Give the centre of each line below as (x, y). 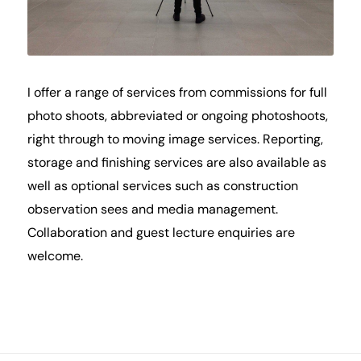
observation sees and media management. (152, 211)
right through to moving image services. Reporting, (175, 141)
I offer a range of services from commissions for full (177, 94)
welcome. (55, 257)
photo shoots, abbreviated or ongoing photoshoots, (177, 117)
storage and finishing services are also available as (176, 164)
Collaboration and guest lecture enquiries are (161, 234)
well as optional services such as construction (162, 187)
